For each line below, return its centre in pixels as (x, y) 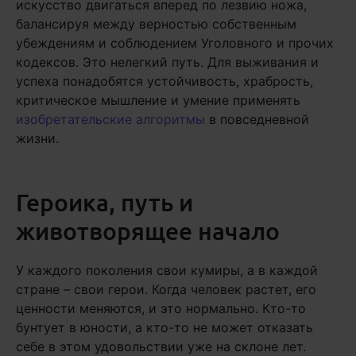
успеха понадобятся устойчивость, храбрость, (164, 81)
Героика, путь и (104, 202)
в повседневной (257, 119)
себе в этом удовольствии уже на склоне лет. (161, 346)
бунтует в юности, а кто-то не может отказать (164, 327)
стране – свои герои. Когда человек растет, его (166, 289)
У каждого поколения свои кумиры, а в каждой (167, 270)
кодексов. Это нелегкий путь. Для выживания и (167, 62)
